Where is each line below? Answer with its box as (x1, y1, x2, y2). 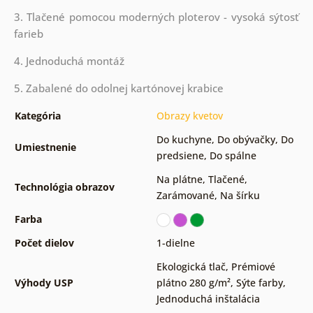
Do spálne (209, 149, 256, 163)
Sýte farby (235, 276, 283, 290)
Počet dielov (14, 236, 74, 250)
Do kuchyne (156, 133, 212, 147)
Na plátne (156, 173, 203, 187)
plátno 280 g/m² (156, 276, 231, 290)
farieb (13, 27, 43, 41)
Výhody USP (14, 276, 73, 290)
